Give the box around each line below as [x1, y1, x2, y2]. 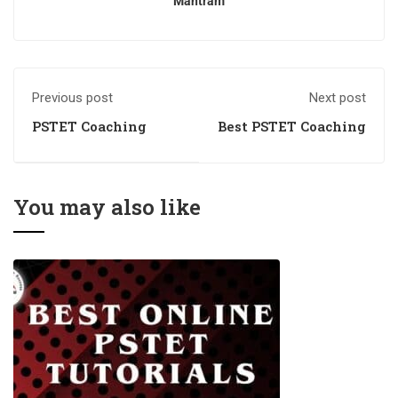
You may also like [13, 193, 201, 221]
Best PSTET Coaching [218, 117, 366, 135]
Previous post [32, 90, 113, 106]
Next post [309, 90, 366, 106]
